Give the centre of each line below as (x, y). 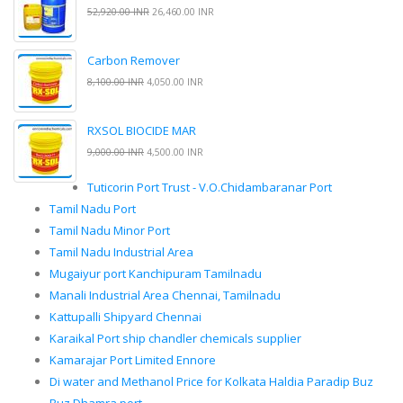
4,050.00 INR (174, 82)
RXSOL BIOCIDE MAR (142, 131)
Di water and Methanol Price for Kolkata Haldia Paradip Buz (211, 382)
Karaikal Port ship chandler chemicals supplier (175, 339)
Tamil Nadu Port (93, 209)
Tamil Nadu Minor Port (110, 231)
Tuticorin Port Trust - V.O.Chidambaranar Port (210, 188)
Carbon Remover (134, 61)
